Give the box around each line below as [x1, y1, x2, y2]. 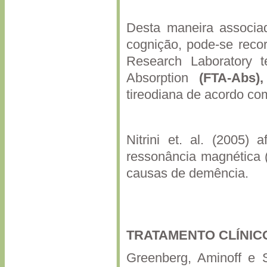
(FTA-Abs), [198, 70, 263, 86]
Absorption [126, 70, 199, 86]
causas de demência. [126, 166, 249, 181]
